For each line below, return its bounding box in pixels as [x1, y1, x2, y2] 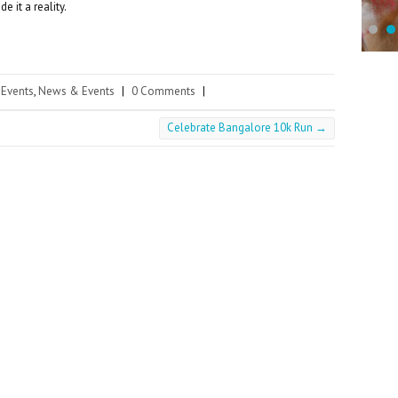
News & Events [38, 84, 115, 99]
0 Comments [131, 84, 195, 99]
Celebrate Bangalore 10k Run [166, 120, 315, 136]
